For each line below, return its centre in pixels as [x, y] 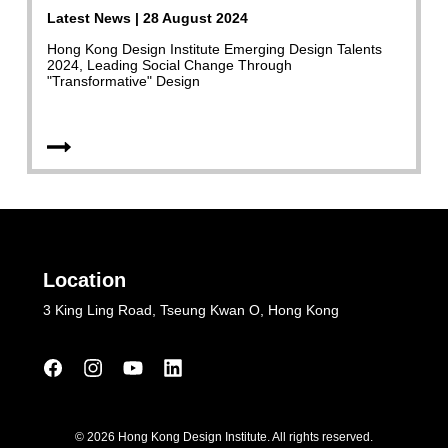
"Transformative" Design [124, 80]
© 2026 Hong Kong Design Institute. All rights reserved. [224, 436]
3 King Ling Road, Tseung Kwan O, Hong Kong [190, 309]
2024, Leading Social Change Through [170, 64]
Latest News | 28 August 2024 [148, 17]
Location [84, 279]
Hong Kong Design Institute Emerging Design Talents [215, 48]
